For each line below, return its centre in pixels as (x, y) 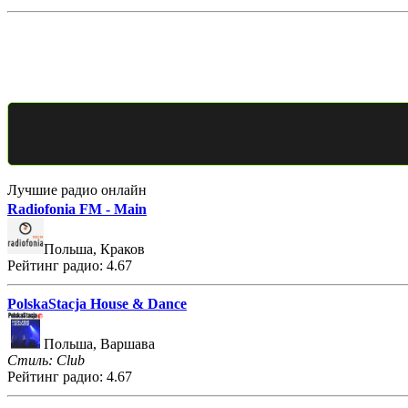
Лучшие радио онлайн (77, 189)
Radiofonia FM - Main (77, 209)
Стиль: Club (46, 360)
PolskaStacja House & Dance (97, 303)
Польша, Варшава (99, 343)
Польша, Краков (94, 249)
